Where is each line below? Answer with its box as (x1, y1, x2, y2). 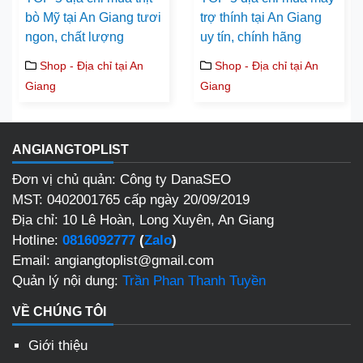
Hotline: (12, 233, 62, 249)
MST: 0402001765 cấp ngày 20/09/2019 (12, 192, 250, 208)
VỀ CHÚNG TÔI (12, 305, 106, 319)
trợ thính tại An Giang (200, 11, 322, 25)
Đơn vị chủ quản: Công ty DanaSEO (12, 172, 231, 188)
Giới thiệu (28, 338, 88, 354)
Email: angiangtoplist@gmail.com (12, 253, 214, 269)
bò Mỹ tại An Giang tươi (25, 11, 161, 25)
